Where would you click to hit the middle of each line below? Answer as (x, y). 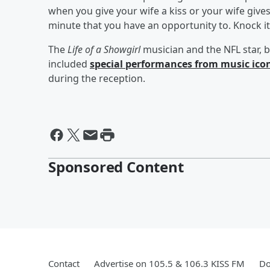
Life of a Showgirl (104, 49)
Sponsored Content (116, 166)
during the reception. (97, 78)
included (69, 64)
